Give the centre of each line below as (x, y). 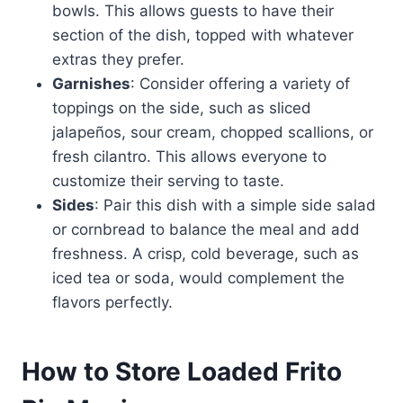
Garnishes (91, 84)
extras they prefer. (118, 60)
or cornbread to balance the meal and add (206, 230)
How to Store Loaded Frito (182, 372)
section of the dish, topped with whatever (203, 36)
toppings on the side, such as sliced (182, 108)
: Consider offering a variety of (240, 84)
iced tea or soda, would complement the (198, 278)
